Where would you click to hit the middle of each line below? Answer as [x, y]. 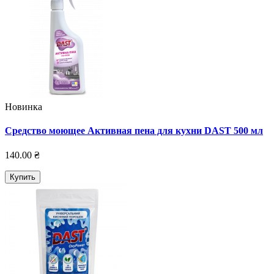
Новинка [24, 107]
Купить [23, 177]
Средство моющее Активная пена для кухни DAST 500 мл [134, 131]
